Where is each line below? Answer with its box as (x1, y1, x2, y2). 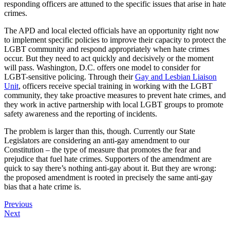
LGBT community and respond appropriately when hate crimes (4, 44, 209, 53)
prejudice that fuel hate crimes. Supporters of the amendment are (4, 154, 212, 163)
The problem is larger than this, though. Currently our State (4, 126, 195, 136)
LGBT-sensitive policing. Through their (4, 72, 135, 81)
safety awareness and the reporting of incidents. (4, 109, 157, 118)
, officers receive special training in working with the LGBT (18, 81, 213, 90)
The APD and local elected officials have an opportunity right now (4, 26, 219, 35)
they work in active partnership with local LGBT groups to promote (4, 100, 223, 109)
